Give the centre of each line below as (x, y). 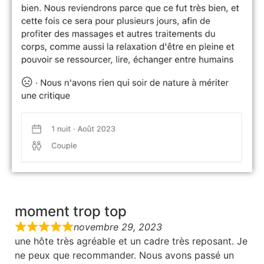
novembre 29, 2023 (118, 227)
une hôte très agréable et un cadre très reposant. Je (131, 241)
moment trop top (71, 212)
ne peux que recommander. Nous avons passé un (124, 255)
